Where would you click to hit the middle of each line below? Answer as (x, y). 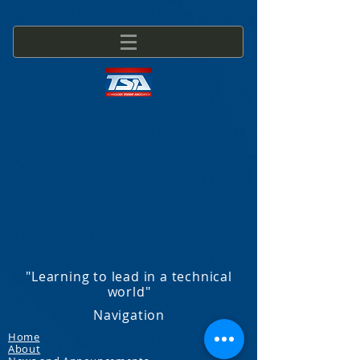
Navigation (129, 315)
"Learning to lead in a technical (129, 276)
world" (129, 292)
